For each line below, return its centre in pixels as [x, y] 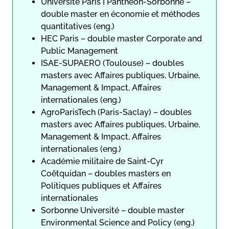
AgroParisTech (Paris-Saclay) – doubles [116, 112]
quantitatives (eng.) [78, 26]
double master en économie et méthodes [120, 14]
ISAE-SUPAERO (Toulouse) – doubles [112, 63]
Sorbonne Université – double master [113, 210]
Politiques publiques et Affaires [101, 186]
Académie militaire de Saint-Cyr [102, 161]
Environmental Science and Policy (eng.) [118, 222]
